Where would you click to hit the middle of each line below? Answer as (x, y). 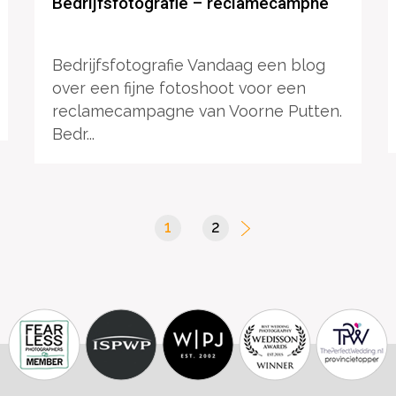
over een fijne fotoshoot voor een (179, 88)
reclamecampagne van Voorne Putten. (197, 111)
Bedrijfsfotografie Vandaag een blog (188, 65)
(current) (203, 227)
